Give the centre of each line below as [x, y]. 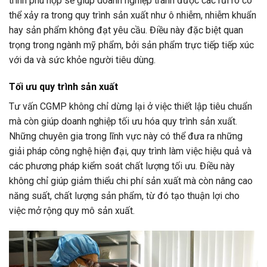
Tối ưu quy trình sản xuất [63, 87]
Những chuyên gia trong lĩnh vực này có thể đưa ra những [126, 136]
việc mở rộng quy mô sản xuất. [72, 211]
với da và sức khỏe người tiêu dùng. [82, 60]
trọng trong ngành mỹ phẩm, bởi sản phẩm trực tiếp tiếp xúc [131, 45]
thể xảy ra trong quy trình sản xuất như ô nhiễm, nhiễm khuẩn [133, 15]
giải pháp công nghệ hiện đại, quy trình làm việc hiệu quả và [130, 151]
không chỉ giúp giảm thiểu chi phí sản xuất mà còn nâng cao [131, 181]
